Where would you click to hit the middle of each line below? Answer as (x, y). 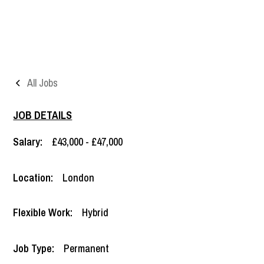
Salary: (28, 141)
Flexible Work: (43, 212)
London (79, 177)
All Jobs (43, 82)
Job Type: (34, 248)
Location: (33, 177)
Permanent (87, 248)
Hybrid (95, 212)
